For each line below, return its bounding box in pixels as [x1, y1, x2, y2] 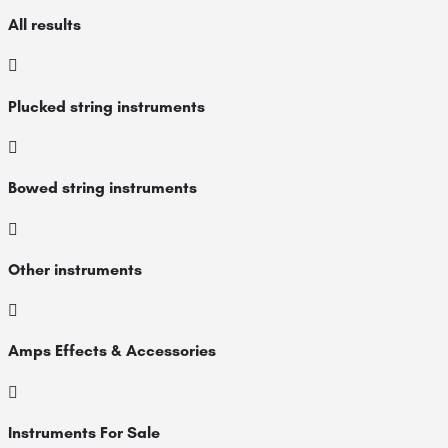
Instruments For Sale [8, 422, 160, 442]
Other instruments [8, 259, 142, 279]
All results [8, 15, 81, 35]
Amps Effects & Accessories [8, 341, 216, 361]
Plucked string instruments [8, 96, 205, 116]
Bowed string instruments [8, 178, 197, 198]
